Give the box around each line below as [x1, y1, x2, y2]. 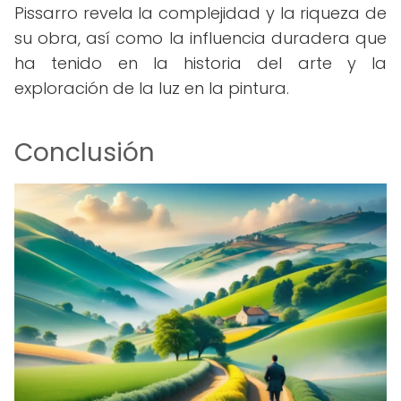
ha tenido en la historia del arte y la [14, 52, 387, 74]
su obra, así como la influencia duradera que [14, 27, 387, 49]
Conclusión [14, 135, 155, 170]
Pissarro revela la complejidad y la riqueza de [14, 2, 387, 24]
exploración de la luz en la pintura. [14, 77, 289, 99]
